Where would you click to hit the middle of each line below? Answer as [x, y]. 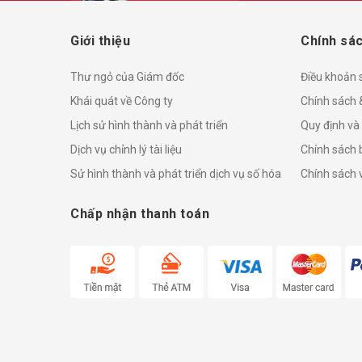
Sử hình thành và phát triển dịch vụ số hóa [176, 173]
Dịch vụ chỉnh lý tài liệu [126, 149]
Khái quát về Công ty [122, 101]
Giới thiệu [100, 40]
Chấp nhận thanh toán [140, 213]
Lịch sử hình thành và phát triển [149, 125]
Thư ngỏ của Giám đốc [127, 76]
